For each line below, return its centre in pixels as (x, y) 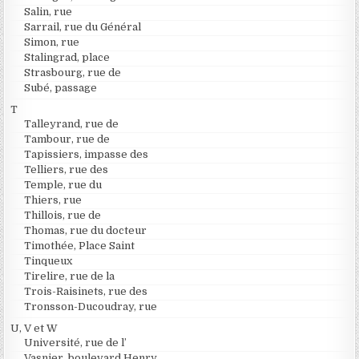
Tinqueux (48, 261)
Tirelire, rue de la (70, 276)
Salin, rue (48, 12)
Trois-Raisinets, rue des (86, 291)
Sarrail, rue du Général (83, 27)
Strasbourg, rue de (73, 73)
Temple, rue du (63, 185)
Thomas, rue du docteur (86, 230)
